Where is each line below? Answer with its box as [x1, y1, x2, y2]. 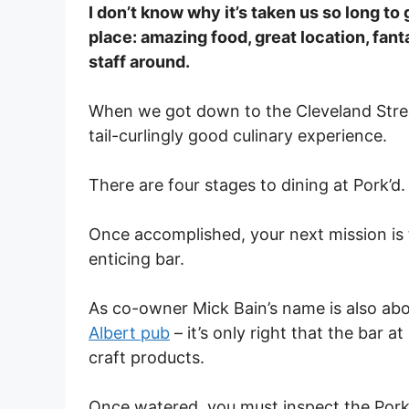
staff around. [89, 52, 190, 71]
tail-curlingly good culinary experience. [89, 126, 387, 145]
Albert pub [89, 323, 170, 342]
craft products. [89, 348, 204, 367]
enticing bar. [89, 249, 184, 268]
